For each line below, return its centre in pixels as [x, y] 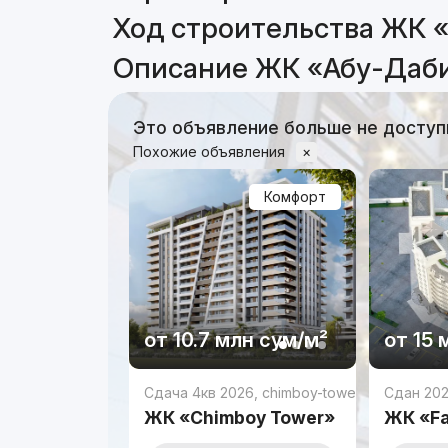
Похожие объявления [211, 151]
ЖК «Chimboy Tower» [240, 417]
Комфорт [294, 196]
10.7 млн [214, 339]
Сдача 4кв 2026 [199, 392]
